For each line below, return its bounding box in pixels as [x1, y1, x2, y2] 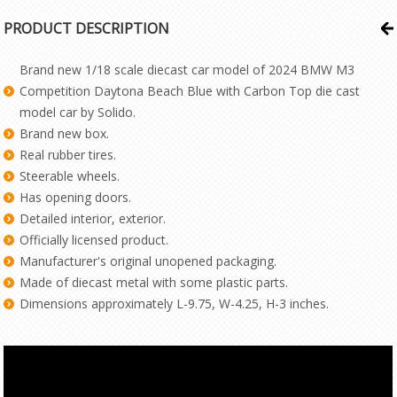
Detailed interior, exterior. [19, 210, 167, 227]
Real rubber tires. [19, 146, 117, 163]
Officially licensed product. [19, 231, 169, 248]
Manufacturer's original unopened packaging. [19, 253, 277, 269]
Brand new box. [19, 125, 110, 142]
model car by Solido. [19, 104, 136, 121]
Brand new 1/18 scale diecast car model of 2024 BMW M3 [19, 61, 355, 78]
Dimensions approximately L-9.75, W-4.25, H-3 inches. [19, 295, 330, 312]
